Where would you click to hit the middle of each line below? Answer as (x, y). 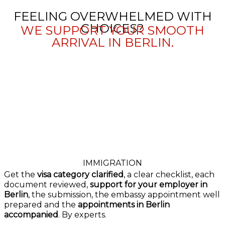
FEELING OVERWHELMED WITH (113, 16)
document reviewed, (47, 184)
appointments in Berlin (124, 204)
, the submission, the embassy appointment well (124, 194)
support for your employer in (149, 184)
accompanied (31, 214)
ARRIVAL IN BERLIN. (113, 42)
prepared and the (41, 204)
